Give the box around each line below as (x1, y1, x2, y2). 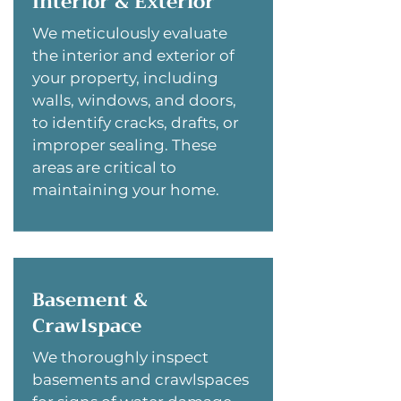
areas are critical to (32, 158, 176, 176)
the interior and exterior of (32, 47, 235, 64)
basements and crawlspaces (32, 371, 249, 388)
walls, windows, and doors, (32, 91, 236, 109)
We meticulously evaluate (32, 24, 227, 42)
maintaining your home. (32, 181, 219, 199)
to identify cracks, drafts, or (32, 114, 239, 132)
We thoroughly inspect (32, 348, 209, 366)
